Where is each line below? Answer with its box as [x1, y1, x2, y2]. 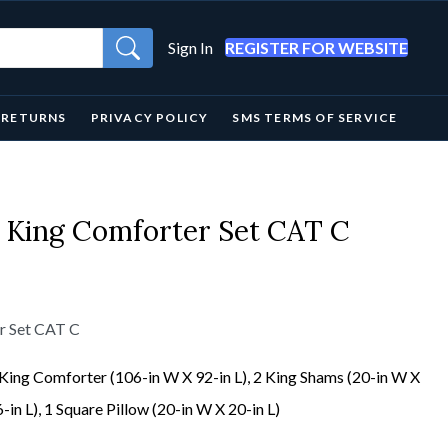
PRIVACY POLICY [90, 110, 209, 125]
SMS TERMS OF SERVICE [232, 110, 398, 125]
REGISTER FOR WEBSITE [225, 38, 409, 57]
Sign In [168, 38, 214, 57]
